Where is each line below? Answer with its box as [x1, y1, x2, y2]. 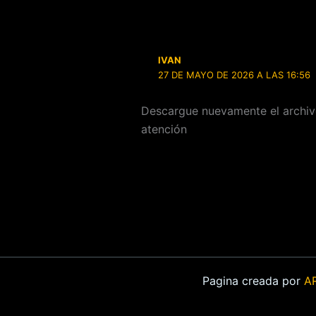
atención [141, 122, 187, 137]
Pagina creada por [202, 274, 304, 288]
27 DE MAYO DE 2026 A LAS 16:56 [158, 69, 311, 81]
